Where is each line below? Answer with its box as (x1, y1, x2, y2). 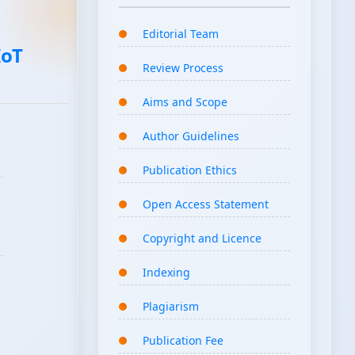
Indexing (143, 265, 190, 281)
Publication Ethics (143, 162, 237, 178)
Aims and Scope (143, 94, 227, 110)
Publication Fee (143, 333, 223, 349)
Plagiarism (143, 299, 199, 315)
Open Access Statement (143, 197, 269, 212)
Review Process (143, 60, 223, 76)
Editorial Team (143, 26, 219, 42)
